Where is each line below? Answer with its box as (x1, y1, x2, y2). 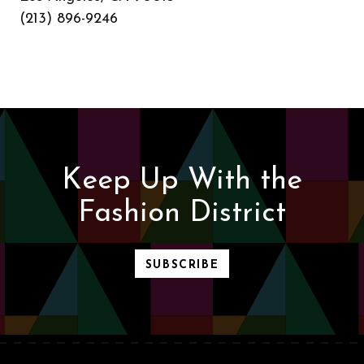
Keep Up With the (62, 167, 302, 196)
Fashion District (78, 199, 286, 228)
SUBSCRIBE (145, 259, 219, 271)
